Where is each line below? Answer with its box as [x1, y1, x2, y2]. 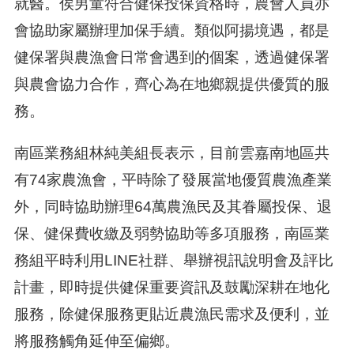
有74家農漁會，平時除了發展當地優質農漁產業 [13, 171, 332, 189]
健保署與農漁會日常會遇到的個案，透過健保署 [13, 49, 330, 66]
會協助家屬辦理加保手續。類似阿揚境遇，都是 [13, 22, 330, 40]
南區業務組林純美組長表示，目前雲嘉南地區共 [13, 145, 330, 162]
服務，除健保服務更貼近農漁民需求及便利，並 [13, 306, 330, 323]
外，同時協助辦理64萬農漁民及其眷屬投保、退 [13, 198, 332, 216]
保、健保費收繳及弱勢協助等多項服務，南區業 [13, 225, 330, 243]
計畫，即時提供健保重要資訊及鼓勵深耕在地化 [13, 279, 330, 296]
